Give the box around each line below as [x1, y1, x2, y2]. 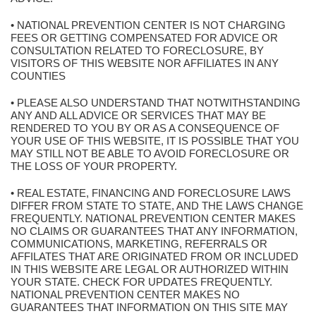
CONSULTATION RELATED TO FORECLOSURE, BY [11, 44, 264, 56]
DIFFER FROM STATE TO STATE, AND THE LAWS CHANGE [11, 200, 303, 212]
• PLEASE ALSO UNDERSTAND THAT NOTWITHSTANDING [11, 97, 300, 109]
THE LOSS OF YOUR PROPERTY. [11, 160, 177, 172]
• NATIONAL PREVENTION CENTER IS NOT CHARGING [11, 19, 286, 31]
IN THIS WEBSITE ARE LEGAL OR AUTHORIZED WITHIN [11, 263, 288, 275]
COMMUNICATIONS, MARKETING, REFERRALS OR [11, 238, 267, 250]
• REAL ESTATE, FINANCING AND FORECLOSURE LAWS [11, 187, 291, 199]
